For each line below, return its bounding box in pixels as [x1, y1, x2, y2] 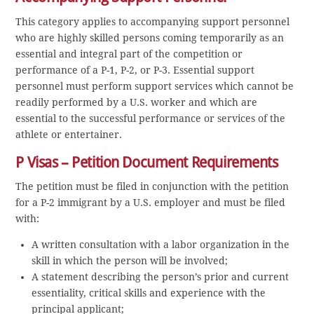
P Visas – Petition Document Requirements [15, 153, 278, 171]
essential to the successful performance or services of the [15, 112, 286, 124]
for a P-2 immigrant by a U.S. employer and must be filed [15, 197, 286, 209]
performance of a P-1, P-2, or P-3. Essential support [15, 64, 255, 76]
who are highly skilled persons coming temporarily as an [15, 32, 285, 43]
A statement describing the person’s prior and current [31, 271, 289, 283]
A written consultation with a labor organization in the [31, 239, 289, 251]
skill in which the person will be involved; [31, 255, 228, 267]
